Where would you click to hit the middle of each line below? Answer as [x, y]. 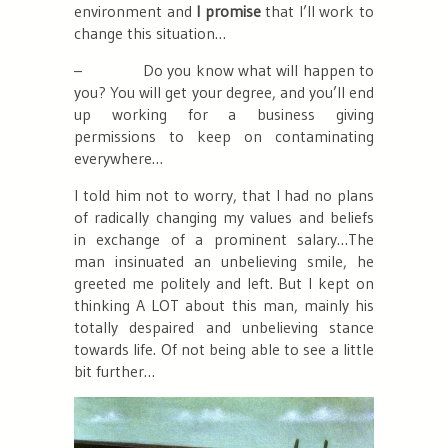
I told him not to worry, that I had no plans [224, 195]
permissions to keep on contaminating [224, 136]
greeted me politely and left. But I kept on [224, 283]
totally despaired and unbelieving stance [224, 327]
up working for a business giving [224, 114]
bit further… [114, 371]
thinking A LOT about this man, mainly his [224, 305]
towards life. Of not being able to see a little [224, 349]
